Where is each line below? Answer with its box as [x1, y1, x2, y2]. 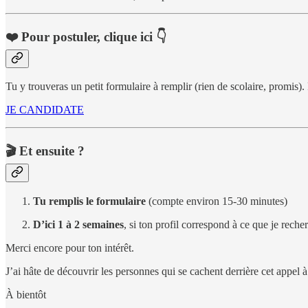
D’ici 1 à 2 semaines [33, 218, 124, 230]
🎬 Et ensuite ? [5, 144, 85, 158]
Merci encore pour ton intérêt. [5, 241, 134, 254]
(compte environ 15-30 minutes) [146, 195, 287, 207]
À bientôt [5, 288, 46, 300]
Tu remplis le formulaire [33, 195, 146, 207]
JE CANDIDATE [5, 104, 84, 116]
